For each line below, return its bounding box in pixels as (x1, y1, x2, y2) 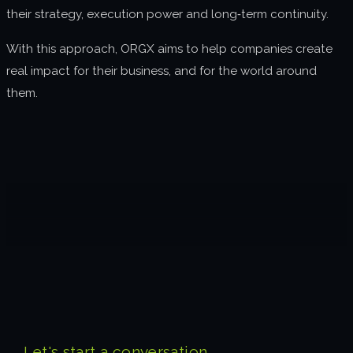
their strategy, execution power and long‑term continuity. (6, 7, 329, 22)
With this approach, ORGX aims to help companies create (6, 41, 333, 56)
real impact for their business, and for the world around (6, 63, 317, 78)
